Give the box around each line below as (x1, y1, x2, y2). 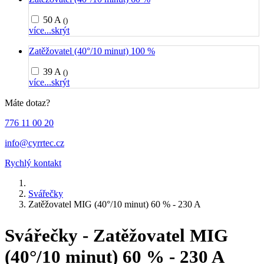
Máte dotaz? (5, 98, 50, 108)
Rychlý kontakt (5, 158, 61, 168)
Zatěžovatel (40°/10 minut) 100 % (29, 46, 155, 56)
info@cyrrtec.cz (5, 138, 64, 148)
